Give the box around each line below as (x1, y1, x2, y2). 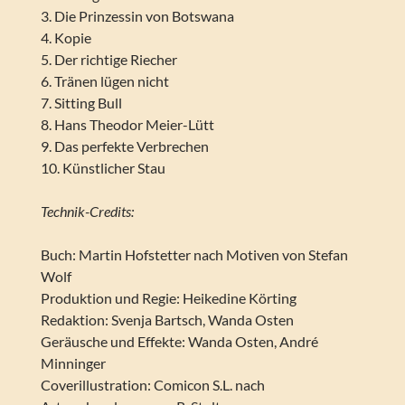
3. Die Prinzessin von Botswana (40, 7, 234, 25)
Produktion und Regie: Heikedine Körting (40, 289, 297, 307)
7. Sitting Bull (40, 94, 122, 112)
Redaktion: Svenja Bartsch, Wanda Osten (40, 311, 294, 329)
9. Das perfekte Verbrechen (40, 137, 209, 155)
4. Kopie (40, 29, 91, 47)
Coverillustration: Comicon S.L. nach (40, 376, 265, 394)
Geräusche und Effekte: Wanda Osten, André (40, 333, 318, 351)
